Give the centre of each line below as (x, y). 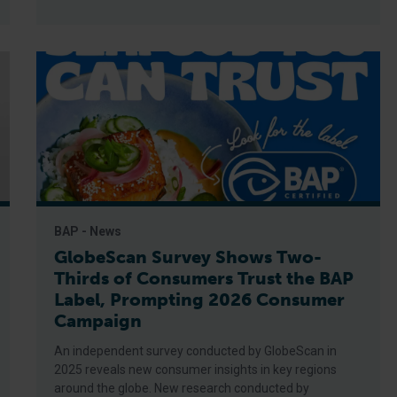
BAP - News (88, 231)
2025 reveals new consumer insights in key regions (196, 370)
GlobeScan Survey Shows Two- (188, 257)
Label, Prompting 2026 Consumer (200, 300)
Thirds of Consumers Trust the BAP (204, 278)
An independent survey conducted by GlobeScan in (196, 351)
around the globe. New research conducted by (182, 388)
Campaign (98, 321)
